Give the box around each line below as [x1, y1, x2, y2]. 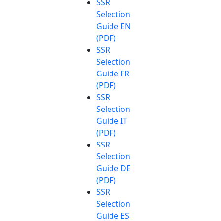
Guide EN [96, 20, 131, 32]
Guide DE [96, 162, 131, 174]
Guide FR [96, 68, 129, 79]
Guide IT [96, 115, 127, 126]
